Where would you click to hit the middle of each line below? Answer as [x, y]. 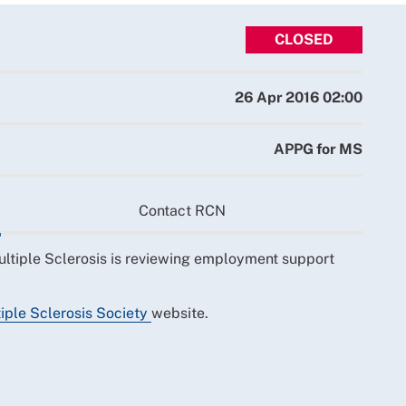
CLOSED [304, 40]
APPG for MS [318, 150]
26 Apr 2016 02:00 [299, 98]
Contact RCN [182, 210]
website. [180, 313]
